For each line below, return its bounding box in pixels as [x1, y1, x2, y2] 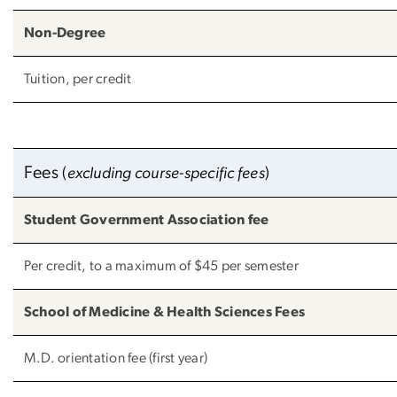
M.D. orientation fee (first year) [24, 350, 208, 365]
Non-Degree [24, 25, 106, 40]
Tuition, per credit [24, 71, 132, 86]
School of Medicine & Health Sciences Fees [24, 304, 306, 319]
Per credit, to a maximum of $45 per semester [24, 258, 299, 273]
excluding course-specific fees [66, 165, 265, 182]
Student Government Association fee [24, 212, 269, 227]
